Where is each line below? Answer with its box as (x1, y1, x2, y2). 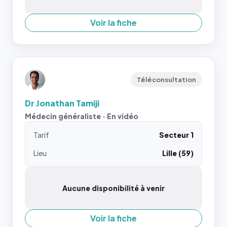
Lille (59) (162, 148, 194, 158)
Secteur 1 (159, 130, 194, 139)
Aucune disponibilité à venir (62, 183, 165, 193)
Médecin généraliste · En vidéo (25, 111, 138, 121)
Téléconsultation (137, 75, 196, 84)
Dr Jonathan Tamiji (25, 98, 99, 108)
